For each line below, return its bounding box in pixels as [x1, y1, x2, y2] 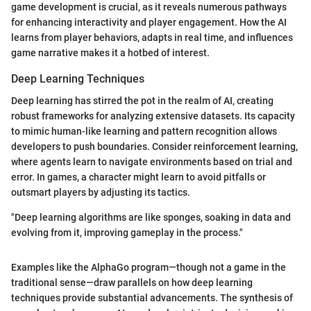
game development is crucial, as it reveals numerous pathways [11, 1, 287, 13]
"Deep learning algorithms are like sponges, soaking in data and [11, 212, 291, 224]
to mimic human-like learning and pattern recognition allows [11, 126, 277, 137]
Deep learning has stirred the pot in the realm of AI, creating [11, 95, 274, 107]
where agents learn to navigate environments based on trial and [11, 156, 292, 168]
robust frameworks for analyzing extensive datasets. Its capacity [11, 110, 295, 122]
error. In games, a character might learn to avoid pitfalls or [11, 171, 266, 183]
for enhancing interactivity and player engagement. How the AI [11, 17, 287, 28]
